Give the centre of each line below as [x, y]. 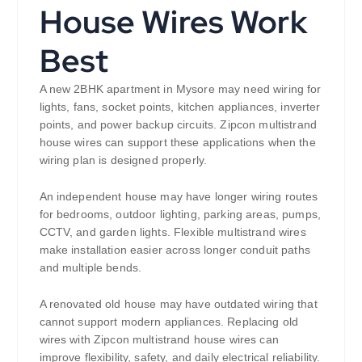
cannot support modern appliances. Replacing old [169, 321]
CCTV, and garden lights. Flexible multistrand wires [173, 232]
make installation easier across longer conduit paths [175, 249]
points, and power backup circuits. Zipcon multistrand [178, 124]
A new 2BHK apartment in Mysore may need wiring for [180, 88]
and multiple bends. [90, 267]
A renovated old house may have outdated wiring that [178, 303]
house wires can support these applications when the [177, 142]
